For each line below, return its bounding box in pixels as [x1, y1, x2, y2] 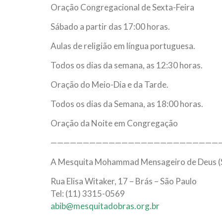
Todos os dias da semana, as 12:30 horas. [51, 60, 203, 71]
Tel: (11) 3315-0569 [51, 188, 125, 199]
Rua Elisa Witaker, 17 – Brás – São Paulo [51, 176, 197, 187]
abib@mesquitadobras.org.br [51, 201, 160, 212]
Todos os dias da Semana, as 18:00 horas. [51, 99, 203, 110]
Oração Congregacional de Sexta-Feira [51, 2, 194, 13]
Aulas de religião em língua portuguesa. [51, 41, 195, 52]
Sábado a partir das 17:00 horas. [51, 21, 170, 32]
